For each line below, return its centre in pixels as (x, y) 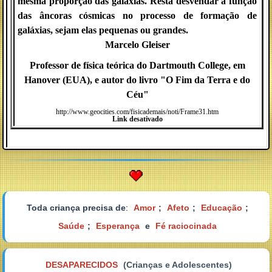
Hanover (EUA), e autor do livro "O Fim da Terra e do (137, 80)
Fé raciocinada (186, 226)
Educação (221, 208)
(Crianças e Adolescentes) (178, 265)
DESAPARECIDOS (82, 265)
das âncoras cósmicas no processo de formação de (137, 15)
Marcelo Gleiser (137, 45)
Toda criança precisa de (76, 208)
